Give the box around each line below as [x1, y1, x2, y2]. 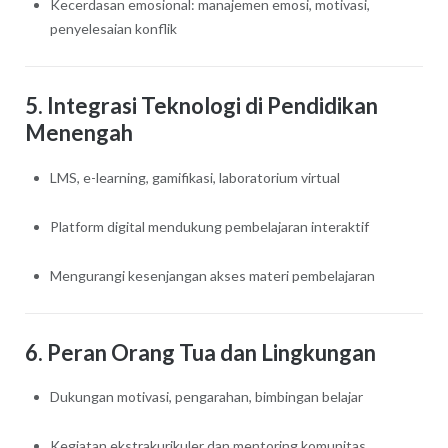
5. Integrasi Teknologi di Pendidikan [24, 92, 378, 120]
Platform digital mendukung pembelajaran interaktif [49, 217, 369, 235]
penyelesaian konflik [49, 20, 177, 38]
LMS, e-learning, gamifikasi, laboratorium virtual [49, 168, 340, 186]
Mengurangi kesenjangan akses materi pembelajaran [49, 266, 375, 284]
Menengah [24, 119, 133, 147]
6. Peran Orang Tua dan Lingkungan [24, 338, 376, 366]
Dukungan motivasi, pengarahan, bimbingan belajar [49, 388, 363, 406]
